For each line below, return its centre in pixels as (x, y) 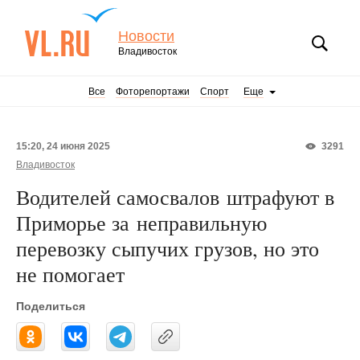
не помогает (74, 274)
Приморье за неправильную (141, 223)
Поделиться (51, 306)
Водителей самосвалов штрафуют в (175, 197)
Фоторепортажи (153, 92)
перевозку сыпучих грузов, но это (168, 248)
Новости (146, 36)
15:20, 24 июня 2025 (63, 146)
